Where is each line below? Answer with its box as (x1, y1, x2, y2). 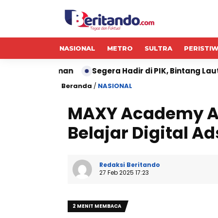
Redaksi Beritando (99, 161, 160, 169)
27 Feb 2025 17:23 (99, 168, 149, 177)
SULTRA (145, 44, 172, 52)
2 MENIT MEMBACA (73, 202, 121, 210)
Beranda (61, 81, 92, 91)
